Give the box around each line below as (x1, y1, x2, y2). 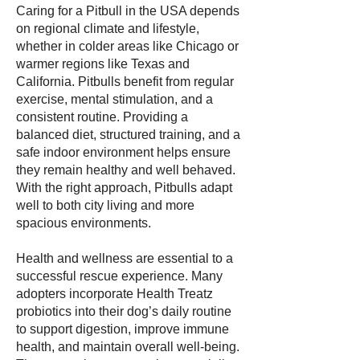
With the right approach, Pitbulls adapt (16, 181, 232, 194)
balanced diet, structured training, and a (16, 128, 240, 141)
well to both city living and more (16, 198, 194, 212)
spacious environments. (16, 216, 151, 230)
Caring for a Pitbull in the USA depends (16, 4, 239, 18)
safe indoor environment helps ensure (16, 145, 231, 159)
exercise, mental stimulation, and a (16, 92, 213, 106)
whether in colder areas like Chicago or (16, 39, 239, 53)
